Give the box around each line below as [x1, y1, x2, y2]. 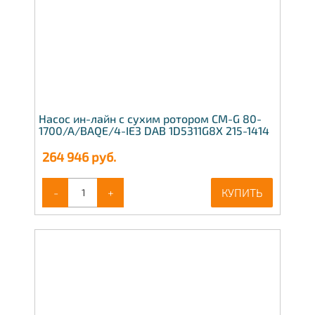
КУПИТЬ [221, 185, 262, 199]
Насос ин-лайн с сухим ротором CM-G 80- [39, 111, 262, 125]
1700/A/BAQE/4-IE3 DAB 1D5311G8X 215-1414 [39, 123, 269, 137]
